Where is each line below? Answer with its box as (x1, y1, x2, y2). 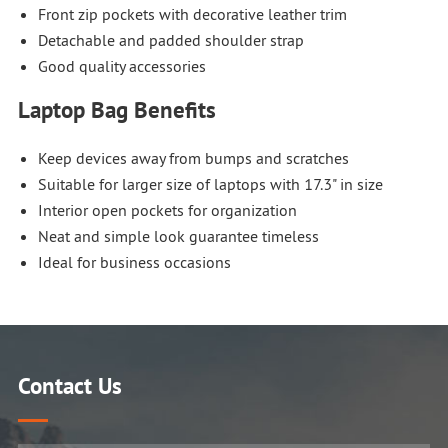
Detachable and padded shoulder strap (37, 29, 304, 50)
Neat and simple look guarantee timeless (37, 225, 319, 246)
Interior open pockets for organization (37, 199, 297, 220)
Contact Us (17, 370, 122, 400)
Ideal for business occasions (37, 251, 231, 272)
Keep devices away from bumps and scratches (37, 147, 349, 168)
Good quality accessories (37, 55, 206, 76)
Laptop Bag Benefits (17, 94, 216, 124)
